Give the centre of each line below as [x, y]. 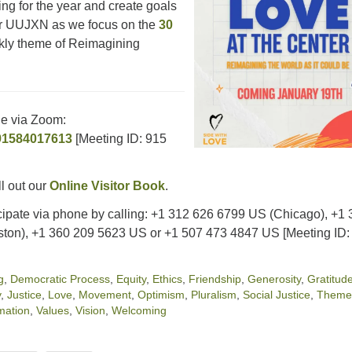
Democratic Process [60, 279]
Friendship [215, 279]
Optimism [161, 295]
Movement [105, 295]
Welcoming [139, 310]
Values [53, 310]
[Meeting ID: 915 [119, 139]
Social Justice [277, 295]
